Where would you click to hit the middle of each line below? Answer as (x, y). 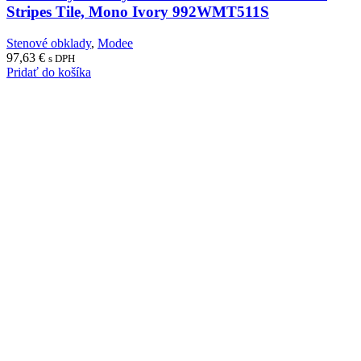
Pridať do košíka (49, 72)
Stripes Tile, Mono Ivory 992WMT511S (138, 11)
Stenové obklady (49, 43)
